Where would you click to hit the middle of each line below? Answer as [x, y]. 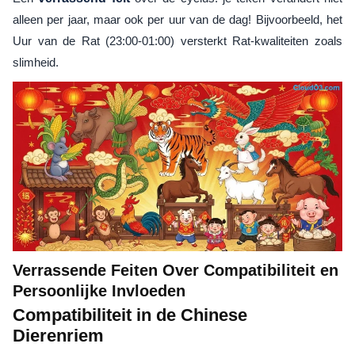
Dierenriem [58, 335]
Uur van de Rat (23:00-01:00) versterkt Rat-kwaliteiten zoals [177, 41]
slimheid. [36, 63]
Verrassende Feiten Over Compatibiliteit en [176, 270]
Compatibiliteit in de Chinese [130, 315]
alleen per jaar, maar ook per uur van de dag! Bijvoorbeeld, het [177, 20]
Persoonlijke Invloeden [99, 290]
